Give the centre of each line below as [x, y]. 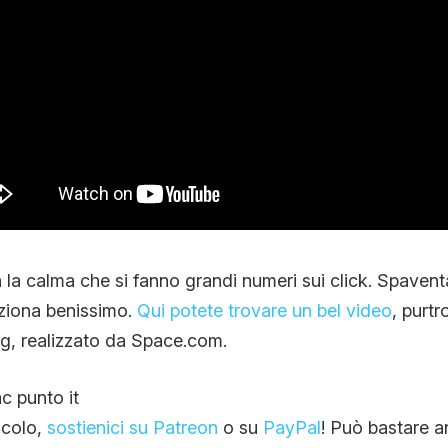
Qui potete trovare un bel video [264, 310]
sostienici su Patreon [132, 427]
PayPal [291, 427]
